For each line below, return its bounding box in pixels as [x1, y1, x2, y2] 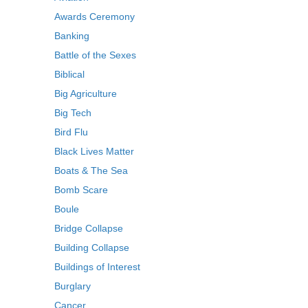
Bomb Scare [54, 184, 108, 196]
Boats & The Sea [54, 165, 128, 177]
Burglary [54, 280, 91, 292]
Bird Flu [54, 126, 88, 138]
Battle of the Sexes [54, 49, 136, 61]
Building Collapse [54, 242, 129, 254]
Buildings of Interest [54, 261, 140, 273]
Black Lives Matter [54, 146, 134, 157]
